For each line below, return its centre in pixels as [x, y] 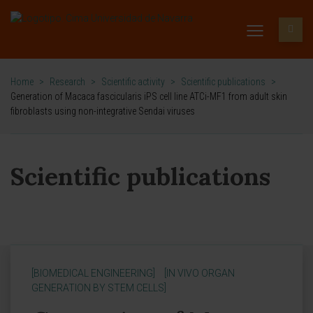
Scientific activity [133, 82]
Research [67, 82]
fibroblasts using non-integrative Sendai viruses [103, 111]
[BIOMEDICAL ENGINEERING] [93, 273]
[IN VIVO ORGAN [199, 273]
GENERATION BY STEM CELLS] [99, 288]
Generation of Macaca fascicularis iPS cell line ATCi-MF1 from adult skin [149, 96]
